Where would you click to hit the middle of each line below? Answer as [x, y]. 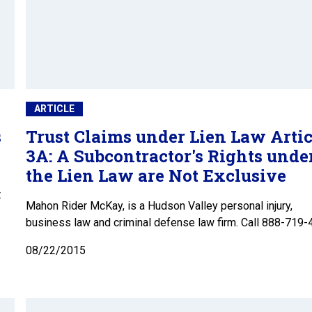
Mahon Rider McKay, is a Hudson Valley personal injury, [159, 206]
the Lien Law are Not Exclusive [156, 176]
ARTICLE [54, 109]
